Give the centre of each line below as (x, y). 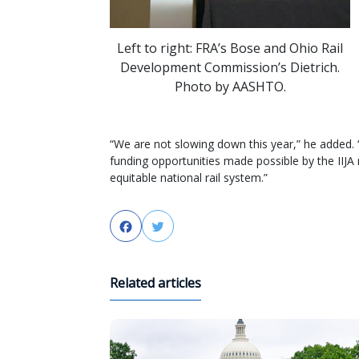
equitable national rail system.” (189, 177)
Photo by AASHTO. (230, 86)
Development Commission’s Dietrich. (230, 67)
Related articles (155, 282)
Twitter (188, 226)
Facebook (163, 226)
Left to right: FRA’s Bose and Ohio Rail (230, 48)
